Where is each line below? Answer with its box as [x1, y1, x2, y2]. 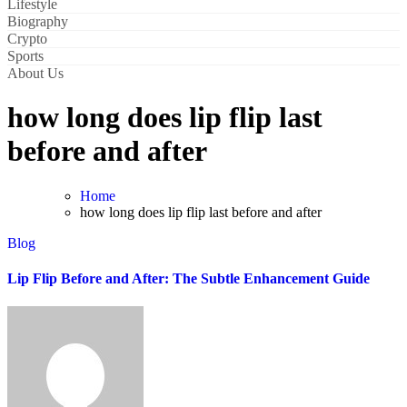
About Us [7, 65, 64, 81]
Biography [7, 14, 68, 29]
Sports [7, 48, 44, 64]
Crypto [7, 31, 47, 46]
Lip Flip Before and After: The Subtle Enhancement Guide [7, 271, 370, 287]
